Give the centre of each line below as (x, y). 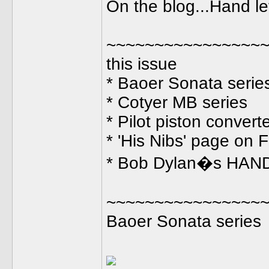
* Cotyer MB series (177, 102)
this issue (142, 64)
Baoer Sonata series (184, 221)
